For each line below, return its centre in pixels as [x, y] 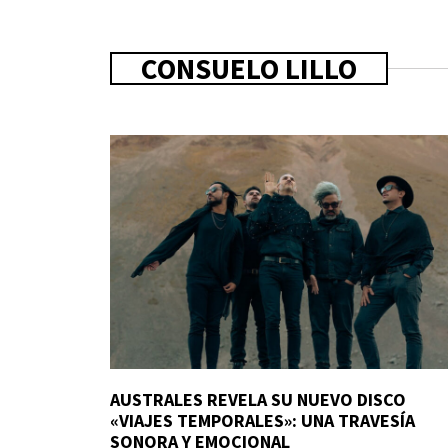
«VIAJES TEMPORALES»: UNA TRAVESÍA [262, 421]
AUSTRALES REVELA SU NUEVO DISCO [258, 400]
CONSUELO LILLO [248, 68]
